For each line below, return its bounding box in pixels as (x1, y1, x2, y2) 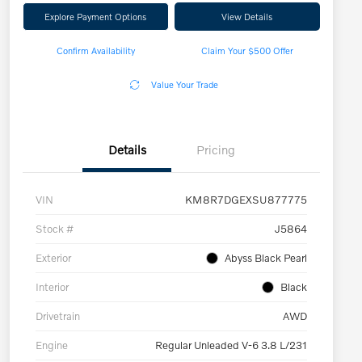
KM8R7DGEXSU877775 (185, 193, 307, 207)
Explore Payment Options (44, 11, 147, 23)
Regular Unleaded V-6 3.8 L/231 (155, 339, 307, 352)
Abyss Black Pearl (225, 251, 307, 265)
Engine (36, 339, 68, 352)
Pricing (196, 142, 235, 158)
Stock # (36, 222, 74, 236)
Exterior (36, 251, 71, 265)
